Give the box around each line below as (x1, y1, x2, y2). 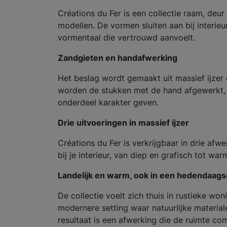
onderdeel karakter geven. (58, 97, 159, 107)
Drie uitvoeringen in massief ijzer (58, 117, 189, 128)
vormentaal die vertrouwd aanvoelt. (58, 32, 195, 43)
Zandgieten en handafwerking (58, 52, 177, 63)
